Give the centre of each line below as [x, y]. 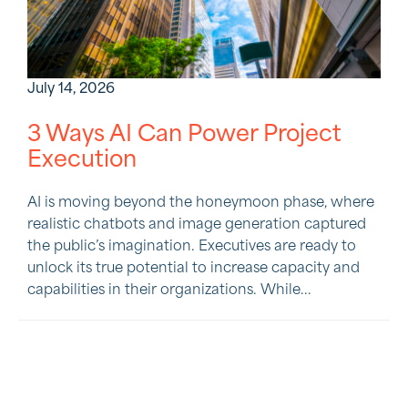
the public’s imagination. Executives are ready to [192, 246]
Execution [82, 160]
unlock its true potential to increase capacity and [194, 268]
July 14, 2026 [71, 89]
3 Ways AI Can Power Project [184, 135]
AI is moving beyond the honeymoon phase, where [201, 203]
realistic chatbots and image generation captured [197, 224]
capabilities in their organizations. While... [169, 290]
